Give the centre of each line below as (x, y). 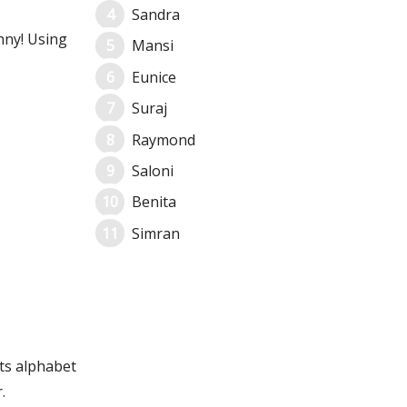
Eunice (154, 77)
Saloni (153, 170)
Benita (154, 202)
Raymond (164, 139)
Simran (156, 233)
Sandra (156, 15)
